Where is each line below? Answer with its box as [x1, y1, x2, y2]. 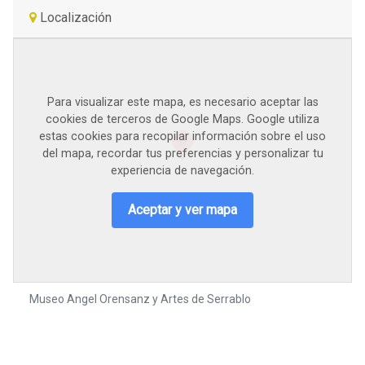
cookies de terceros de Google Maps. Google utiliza [46, 112, 319, 126]
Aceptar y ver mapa [128, 201, 237, 218]
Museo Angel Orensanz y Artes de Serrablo [29, 292, 251, 306]
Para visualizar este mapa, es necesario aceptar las [46, 95, 319, 109]
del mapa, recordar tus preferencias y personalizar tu [42, 146, 323, 161]
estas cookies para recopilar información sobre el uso [39, 129, 326, 143]
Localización [40, 10, 112, 26]
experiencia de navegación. [111, 163, 254, 178]
